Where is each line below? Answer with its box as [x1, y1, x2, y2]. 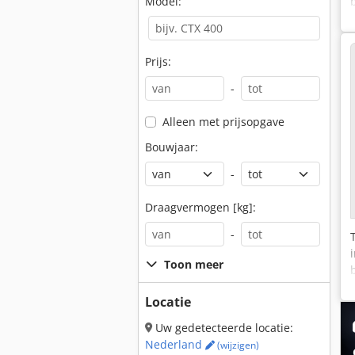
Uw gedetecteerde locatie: [152, 320, 293, 335]
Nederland [145, 337, 205, 352]
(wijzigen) [215, 338, 259, 352]
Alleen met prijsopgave [162, 114, 284, 129]
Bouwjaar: [145, 139, 198, 155]
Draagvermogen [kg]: [145, 200, 256, 215]
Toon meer [164, 257, 223, 272]
